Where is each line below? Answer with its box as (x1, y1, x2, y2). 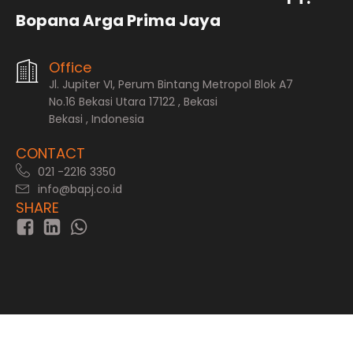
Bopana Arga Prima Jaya (16, 9, 221, 32)
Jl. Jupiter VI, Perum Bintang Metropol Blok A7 (49, 76, 293, 93)
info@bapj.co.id (38, 181, 122, 198)
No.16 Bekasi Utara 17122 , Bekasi (49, 94, 217, 110)
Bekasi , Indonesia (49, 111, 144, 128)
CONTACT (16, 143, 85, 164)
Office (49, 58, 91, 78)
